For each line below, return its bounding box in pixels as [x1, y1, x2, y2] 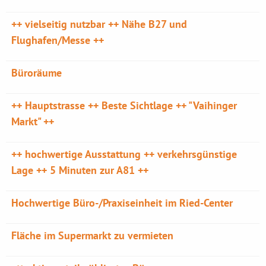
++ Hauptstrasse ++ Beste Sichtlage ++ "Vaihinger [11, 99, 237, 112]
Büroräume [11, 66, 62, 80]
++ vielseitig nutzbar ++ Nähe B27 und [11, 17, 188, 31]
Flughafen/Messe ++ [11, 33, 104, 47]
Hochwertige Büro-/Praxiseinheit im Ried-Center [11, 196, 233, 210]
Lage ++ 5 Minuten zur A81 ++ [11, 163, 149, 177]
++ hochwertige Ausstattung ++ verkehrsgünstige [11, 147, 237, 161]
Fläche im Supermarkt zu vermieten [11, 229, 174, 242]
